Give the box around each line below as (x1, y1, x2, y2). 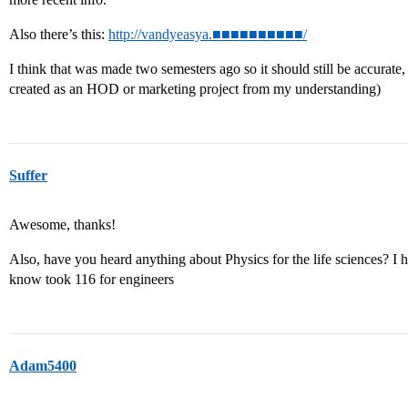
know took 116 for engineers (9, 271, 174, 287)
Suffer (9, 168, 47, 183)
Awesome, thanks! (9, 217, 116, 232)
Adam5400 (9, 358, 76, 373)
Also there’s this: (9, 26, 108, 42)
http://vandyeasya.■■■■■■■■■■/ (108, 26, 307, 42)
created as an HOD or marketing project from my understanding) (9, 81, 381, 97)
